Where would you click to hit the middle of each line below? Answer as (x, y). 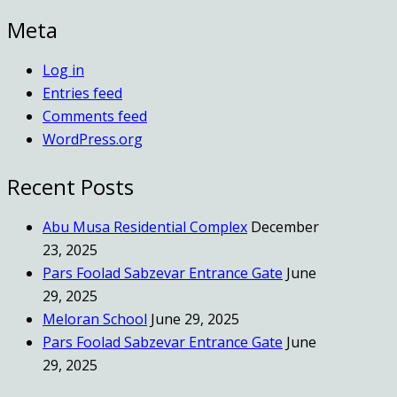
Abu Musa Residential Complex (145, 226)
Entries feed (82, 93)
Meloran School (95, 319)
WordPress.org (93, 139)
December (285, 226)
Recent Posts (70, 186)
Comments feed (95, 116)
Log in (63, 70)
